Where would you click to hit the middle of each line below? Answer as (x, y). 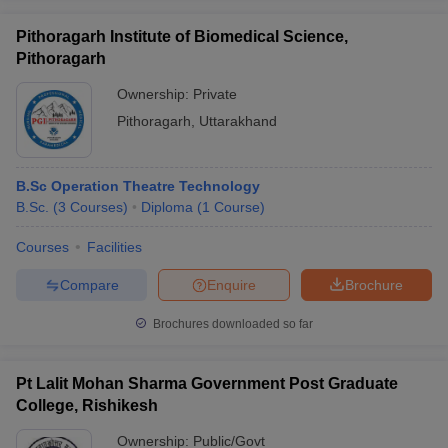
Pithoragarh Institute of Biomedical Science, (182, 36)
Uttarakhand (238, 121)
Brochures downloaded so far (231, 324)
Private (215, 94)
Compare (89, 284)
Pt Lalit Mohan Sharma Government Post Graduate (207, 383)
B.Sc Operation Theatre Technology (138, 186)
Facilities (114, 247)
